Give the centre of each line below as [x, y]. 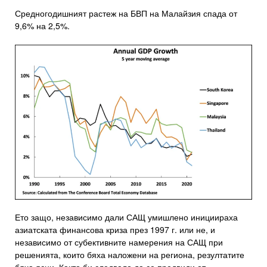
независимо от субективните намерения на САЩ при [119, 242]
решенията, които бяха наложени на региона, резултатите [130, 255]
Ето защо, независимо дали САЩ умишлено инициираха [126, 217]
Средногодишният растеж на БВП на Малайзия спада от [126, 13]
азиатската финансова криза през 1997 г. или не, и [115, 230]
